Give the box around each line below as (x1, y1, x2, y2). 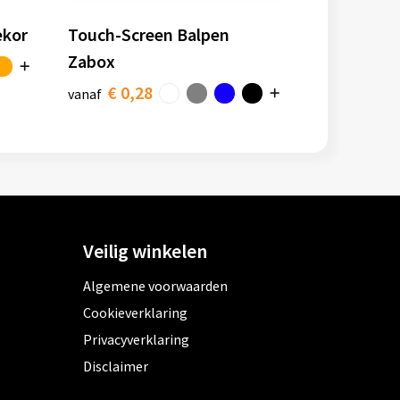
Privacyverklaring (83, 330, 190, 349)
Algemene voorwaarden (83, 277, 229, 296)
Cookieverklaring (83, 304, 188, 322)
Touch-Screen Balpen (68, 23, 230, 46)
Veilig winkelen (83, 238, 208, 264)
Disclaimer (83, 357, 149, 376)
